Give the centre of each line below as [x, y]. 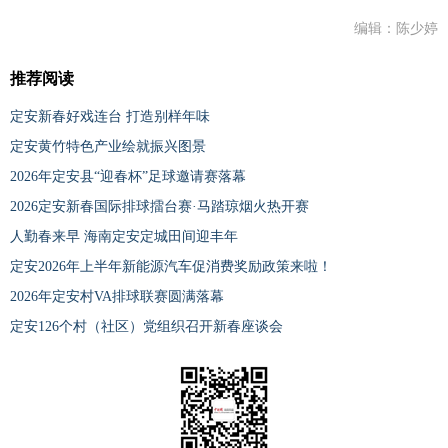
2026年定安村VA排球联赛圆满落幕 [117, 297]
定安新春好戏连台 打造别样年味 [110, 117]
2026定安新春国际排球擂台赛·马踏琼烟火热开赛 [159, 207]
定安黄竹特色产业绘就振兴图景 [108, 147]
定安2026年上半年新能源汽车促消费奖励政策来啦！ [171, 267]
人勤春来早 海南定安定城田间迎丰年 [124, 237]
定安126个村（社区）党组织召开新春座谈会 [146, 327]
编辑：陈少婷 [396, 29]
